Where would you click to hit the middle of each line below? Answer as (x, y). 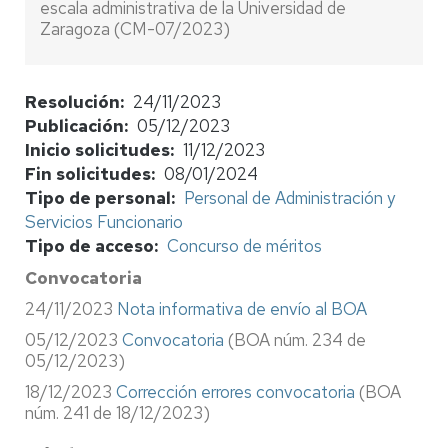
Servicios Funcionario (104, 221)
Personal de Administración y (289, 197)
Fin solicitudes (88, 173)
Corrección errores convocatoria (235, 391)
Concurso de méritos (244, 245)
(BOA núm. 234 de (295, 339)
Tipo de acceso (89, 245)
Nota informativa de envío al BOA (242, 308)
